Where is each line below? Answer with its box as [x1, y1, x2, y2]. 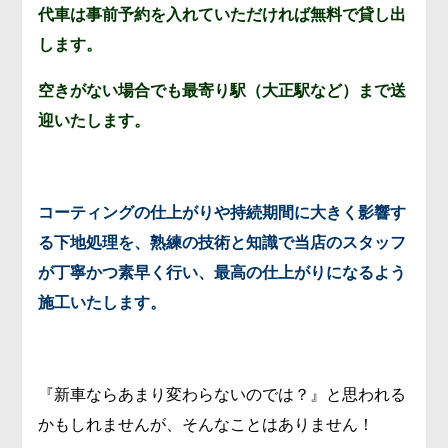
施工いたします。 [38, 294, 167, 312]
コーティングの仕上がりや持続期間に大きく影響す [38, 204, 407, 222]
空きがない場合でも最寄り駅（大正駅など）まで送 [38, 82, 407, 100]
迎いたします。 [38, 112, 151, 130]
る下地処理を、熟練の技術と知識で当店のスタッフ [38, 234, 407, 252]
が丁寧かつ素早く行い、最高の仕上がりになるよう [38, 264, 407, 282]
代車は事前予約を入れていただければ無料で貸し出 [38, 6, 407, 24]
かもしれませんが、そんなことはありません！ [38, 416, 375, 434]
